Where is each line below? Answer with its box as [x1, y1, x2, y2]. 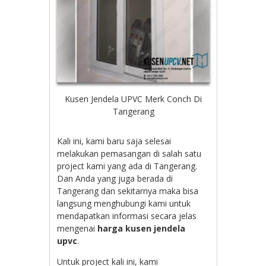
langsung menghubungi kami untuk [57, 198, 191, 210]
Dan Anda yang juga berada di [57, 173, 173, 185]
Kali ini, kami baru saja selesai [57, 135, 172, 147]
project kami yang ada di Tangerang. [57, 160, 198, 172]
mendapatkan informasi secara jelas [57, 210, 197, 222]
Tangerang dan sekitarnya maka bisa [57, 185, 199, 197]
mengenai [57, 223, 98, 235]
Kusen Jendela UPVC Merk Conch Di [65, 93, 202, 105]
